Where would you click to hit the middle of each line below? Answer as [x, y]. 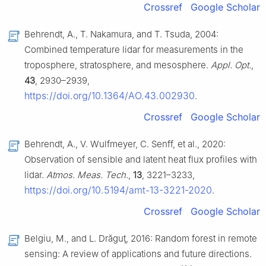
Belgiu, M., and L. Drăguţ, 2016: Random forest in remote [141, 239]
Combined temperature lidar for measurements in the [134, 50]
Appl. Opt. [231, 65]
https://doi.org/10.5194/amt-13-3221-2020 [118, 190]
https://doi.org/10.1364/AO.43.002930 [110, 96]
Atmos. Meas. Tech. [87, 175]
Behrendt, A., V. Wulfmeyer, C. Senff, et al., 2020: [125, 144]
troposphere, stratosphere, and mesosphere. [118, 65]
